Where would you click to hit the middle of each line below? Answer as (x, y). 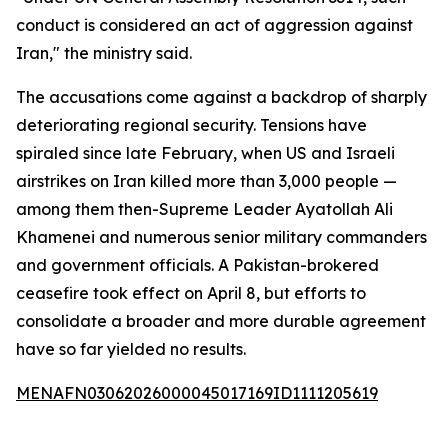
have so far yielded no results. (131, 349)
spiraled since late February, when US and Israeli (205, 153)
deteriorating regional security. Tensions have (191, 125)
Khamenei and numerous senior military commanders (221, 237)
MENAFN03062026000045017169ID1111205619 (197, 393)
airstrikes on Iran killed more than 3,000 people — (206, 181)
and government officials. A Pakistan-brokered (197, 265)
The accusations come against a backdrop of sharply (221, 97)
